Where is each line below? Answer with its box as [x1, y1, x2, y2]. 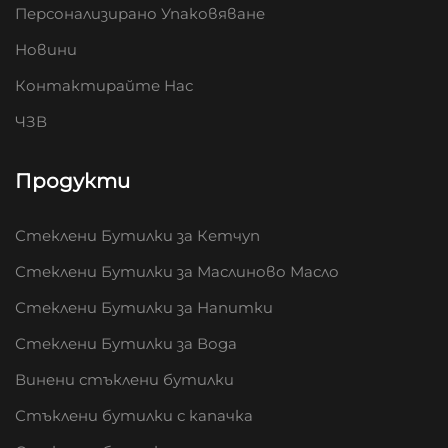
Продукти [15, 168, 130, 193]
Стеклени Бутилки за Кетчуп [15, 225, 260, 245]
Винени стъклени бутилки [15, 369, 234, 389]
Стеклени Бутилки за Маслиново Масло [15, 261, 339, 281]
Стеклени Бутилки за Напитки [15, 297, 273, 317]
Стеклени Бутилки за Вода [15, 333, 237, 353]
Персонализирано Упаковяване [15, 3, 265, 23]
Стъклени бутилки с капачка [15, 405, 253, 425]
